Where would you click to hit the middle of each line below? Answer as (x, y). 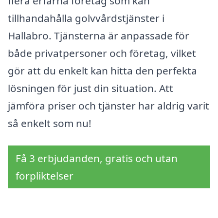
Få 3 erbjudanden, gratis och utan (97, 158)
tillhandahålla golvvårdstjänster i (86, 18)
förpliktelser (45, 175)
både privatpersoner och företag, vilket (102, 53)
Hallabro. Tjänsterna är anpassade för (99, 36)
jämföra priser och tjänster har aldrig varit (109, 106)
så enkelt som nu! (50, 123)
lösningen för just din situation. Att (91, 88)
